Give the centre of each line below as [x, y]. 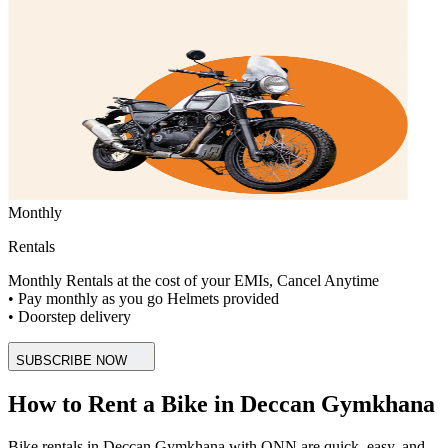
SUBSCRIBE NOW [71, 360]
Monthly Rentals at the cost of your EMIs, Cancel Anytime [193, 280]
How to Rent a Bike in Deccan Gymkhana [221, 403]
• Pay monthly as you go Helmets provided [143, 298]
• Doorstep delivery [69, 316]
